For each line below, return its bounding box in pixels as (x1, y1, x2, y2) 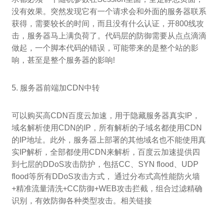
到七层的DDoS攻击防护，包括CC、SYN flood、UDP (12, 160, 199, 169)
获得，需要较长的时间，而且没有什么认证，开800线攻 (12, 19, 204, 28)
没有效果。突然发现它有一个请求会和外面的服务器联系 (12, 7, 206, 16)
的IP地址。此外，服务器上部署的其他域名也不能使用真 (12, 136, 206, 145)
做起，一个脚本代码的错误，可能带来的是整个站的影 (12, 44, 199, 53)
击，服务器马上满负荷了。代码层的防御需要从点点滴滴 (12, 32, 206, 40)
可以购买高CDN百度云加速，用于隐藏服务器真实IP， (12, 111, 200, 120)
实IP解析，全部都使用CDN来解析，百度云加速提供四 (12, 148, 200, 157)
